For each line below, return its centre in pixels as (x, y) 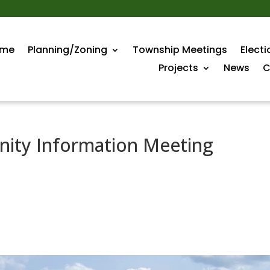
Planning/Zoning (67, 50)
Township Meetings (180, 50)
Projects (178, 68)
